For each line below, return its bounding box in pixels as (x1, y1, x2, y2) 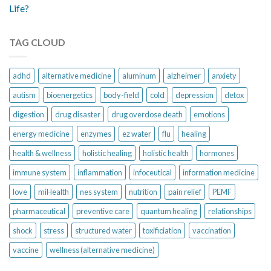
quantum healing (140, 206, 197, 217)
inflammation (77, 168, 122, 178)
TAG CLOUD (9, 36, 65, 48)
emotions (194, 109, 225, 120)
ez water (122, 129, 151, 139)
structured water (75, 226, 132, 236)
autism (13, 90, 36, 100)
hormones (200, 148, 234, 158)
